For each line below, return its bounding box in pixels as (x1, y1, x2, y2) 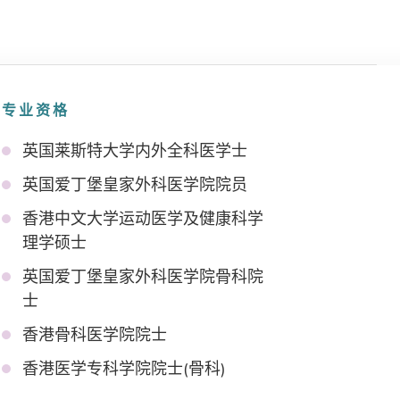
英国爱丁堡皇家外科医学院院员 (22, 174, 247, 196)
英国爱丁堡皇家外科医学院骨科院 (22, 266, 263, 287)
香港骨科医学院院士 (22, 324, 167, 346)
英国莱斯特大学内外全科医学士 (22, 140, 247, 162)
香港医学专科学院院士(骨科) (22, 358, 226, 379)
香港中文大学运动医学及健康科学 (22, 208, 263, 229)
